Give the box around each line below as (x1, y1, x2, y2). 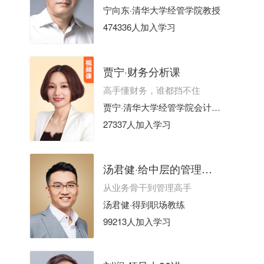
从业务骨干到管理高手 (103, 181, 192, 194)
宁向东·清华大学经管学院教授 (103, 3, 220, 16)
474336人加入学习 (103, 20, 176, 33)
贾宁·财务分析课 (103, 64, 180, 80)
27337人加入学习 (103, 117, 171, 130)
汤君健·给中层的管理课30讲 (201, 161, 212, 177)
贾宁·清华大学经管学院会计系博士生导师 (211, 100, 220, 113)
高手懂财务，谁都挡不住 (103, 84, 200, 97)
